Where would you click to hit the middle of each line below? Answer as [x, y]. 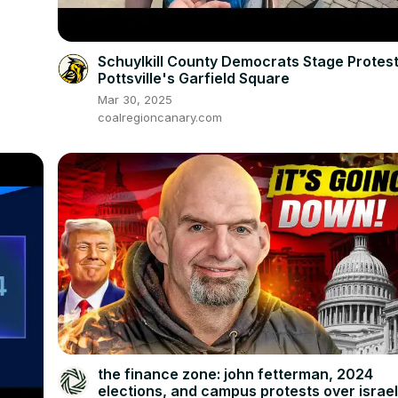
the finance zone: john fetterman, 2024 [236, 374]
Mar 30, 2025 [135, 100]
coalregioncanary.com [160, 118]
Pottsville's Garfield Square [194, 79]
